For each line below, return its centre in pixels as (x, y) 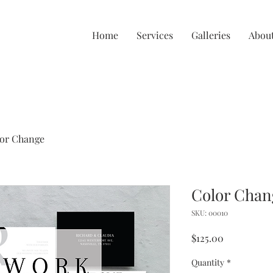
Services (155, 35)
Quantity (208, 262)
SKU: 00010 (210, 213)
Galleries (211, 35)
